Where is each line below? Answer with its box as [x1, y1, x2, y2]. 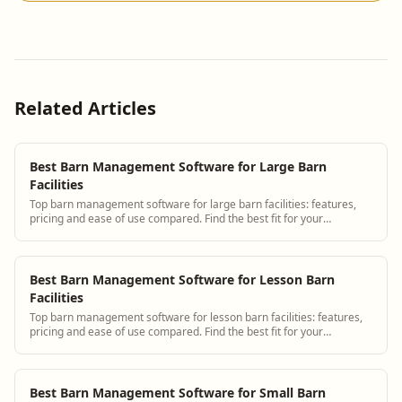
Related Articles [14, 95, 156, 120]
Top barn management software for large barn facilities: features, [30, 196, 356, 212]
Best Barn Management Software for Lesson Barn [30, 270, 335, 288]
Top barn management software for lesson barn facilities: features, [30, 309, 363, 325]
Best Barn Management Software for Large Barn [30, 157, 327, 175]
